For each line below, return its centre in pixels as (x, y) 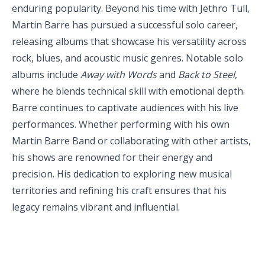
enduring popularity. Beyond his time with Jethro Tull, (131, 9)
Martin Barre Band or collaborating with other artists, (131, 141)
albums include (46, 75)
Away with (103, 75)
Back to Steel (206, 75)
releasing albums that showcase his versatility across (129, 42)
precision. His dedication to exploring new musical (122, 174)
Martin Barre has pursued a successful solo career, (125, 25)
